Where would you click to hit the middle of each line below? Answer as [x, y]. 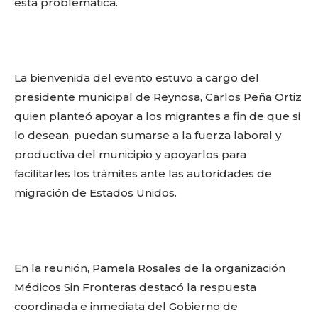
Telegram [242, 92]
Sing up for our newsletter [184, 209]
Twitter [95, 92]
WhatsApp [166, 92]
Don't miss [183, 157]
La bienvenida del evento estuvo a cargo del [137, 78]
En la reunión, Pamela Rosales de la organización [150, 268]
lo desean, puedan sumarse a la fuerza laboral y [148, 135]
